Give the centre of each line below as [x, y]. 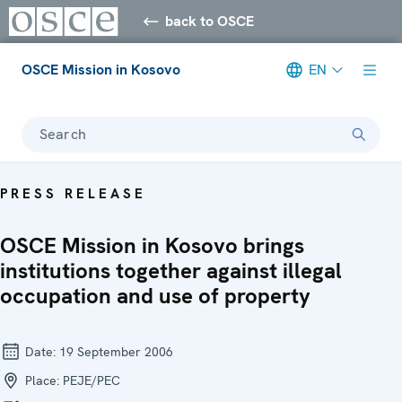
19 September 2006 [116, 351]
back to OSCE [210, 21]
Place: [42, 380]
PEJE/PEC [92, 380]
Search [63, 134]
